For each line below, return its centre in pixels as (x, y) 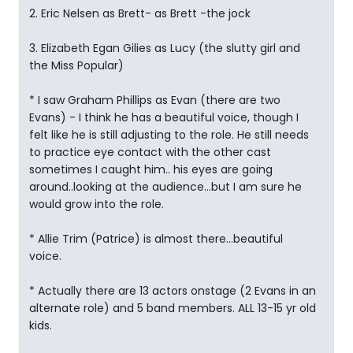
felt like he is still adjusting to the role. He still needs (169, 135)
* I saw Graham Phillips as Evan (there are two (155, 100)
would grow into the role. (97, 204)
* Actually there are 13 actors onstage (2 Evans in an (173, 291)
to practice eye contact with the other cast (150, 152)
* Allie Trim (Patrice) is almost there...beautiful (156, 239)
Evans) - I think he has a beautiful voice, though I (164, 117)
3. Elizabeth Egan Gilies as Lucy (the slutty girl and (165, 48)
